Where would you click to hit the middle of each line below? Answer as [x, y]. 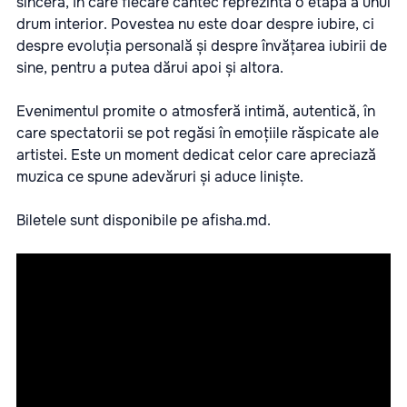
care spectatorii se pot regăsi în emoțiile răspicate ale [198, 134]
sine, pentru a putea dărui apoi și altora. [150, 68]
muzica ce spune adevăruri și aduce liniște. [160, 177]
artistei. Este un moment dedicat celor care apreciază [196, 155]
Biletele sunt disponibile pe [109, 221]
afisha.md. [236, 221]
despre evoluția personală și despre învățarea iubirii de [202, 46]
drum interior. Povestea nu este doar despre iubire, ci [195, 25]
